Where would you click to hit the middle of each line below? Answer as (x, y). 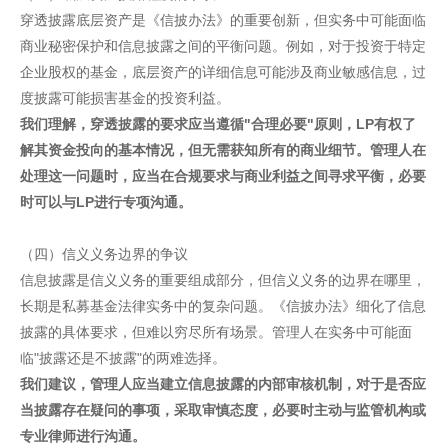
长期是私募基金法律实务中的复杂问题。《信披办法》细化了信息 (223, 306)
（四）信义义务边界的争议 (104, 254)
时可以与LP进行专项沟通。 (106, 202)
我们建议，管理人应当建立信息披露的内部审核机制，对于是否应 (223, 384)
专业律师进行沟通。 (83, 436)
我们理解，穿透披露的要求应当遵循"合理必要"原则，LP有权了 (218, 124)
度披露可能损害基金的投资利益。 (125, 98)
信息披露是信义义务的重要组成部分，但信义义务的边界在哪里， (223, 280)
